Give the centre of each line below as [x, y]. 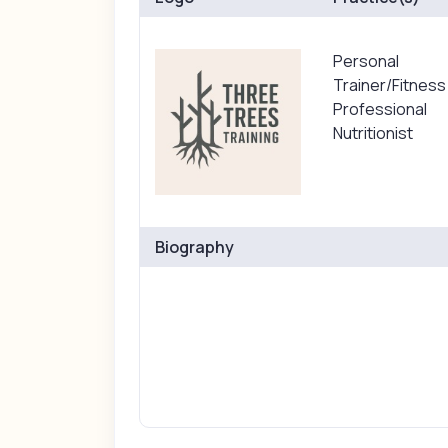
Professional [379, 109]
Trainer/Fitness [389, 85]
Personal [365, 61]
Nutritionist [372, 133]
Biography [195, 246]
